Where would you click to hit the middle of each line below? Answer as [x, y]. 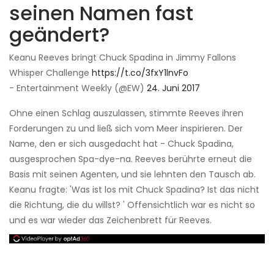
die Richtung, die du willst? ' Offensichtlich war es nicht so [132, 205]
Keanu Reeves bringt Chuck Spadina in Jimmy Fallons [123, 58]
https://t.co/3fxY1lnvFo [140, 73]
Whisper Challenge [50, 73]
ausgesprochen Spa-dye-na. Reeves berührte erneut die [131, 159]
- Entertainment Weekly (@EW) [78, 88]
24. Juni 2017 [173, 88]
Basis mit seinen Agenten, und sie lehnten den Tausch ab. [132, 175]
